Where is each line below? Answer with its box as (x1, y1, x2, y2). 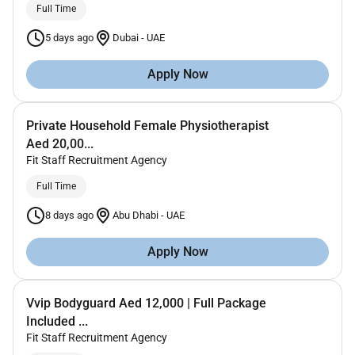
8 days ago (45, 208, 94, 221)
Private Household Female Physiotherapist (26, 117, 269, 133)
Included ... (26, 313, 88, 329)
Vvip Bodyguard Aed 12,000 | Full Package (26, 295, 266, 311)
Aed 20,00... (26, 136, 94, 151)
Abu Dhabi (113, 209, 161, 222)
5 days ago (45, 31, 94, 44)
